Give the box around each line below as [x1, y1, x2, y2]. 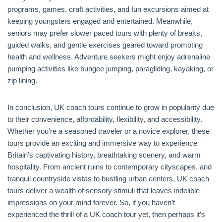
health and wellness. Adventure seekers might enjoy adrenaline [7, 53, 210, 61]
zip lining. [7, 76, 37, 85]
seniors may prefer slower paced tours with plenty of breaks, [7, 29, 202, 37]
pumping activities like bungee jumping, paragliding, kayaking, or [7, 64, 214, 73]
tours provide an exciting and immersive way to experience [7, 139, 197, 147]
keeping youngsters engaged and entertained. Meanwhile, [7, 17, 193, 25]
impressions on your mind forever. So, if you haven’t [7, 198, 175, 207]
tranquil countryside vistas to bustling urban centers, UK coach [7, 174, 209, 183]
